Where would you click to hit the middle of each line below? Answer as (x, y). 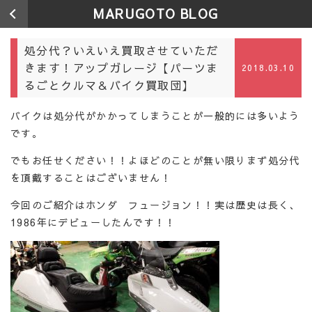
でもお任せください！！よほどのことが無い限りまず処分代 (155, 160)
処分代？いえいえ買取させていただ (122, 50)
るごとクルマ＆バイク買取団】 (109, 85)
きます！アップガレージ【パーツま (122, 68)
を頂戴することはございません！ (91, 178)
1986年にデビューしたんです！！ (93, 222)
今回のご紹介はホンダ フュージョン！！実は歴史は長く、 (155, 205)
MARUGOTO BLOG (156, 14)
